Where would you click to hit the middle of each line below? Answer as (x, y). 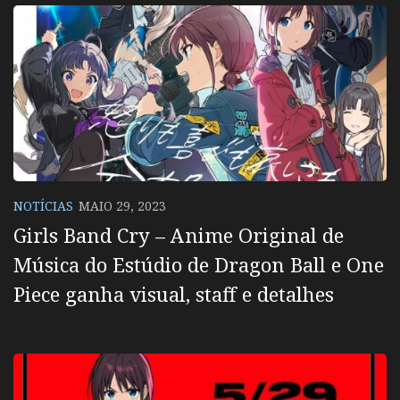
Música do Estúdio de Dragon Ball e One (199, 265)
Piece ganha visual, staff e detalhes (174, 294)
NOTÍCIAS (43, 205)
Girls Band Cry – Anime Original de (179, 235)
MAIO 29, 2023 (122, 205)
